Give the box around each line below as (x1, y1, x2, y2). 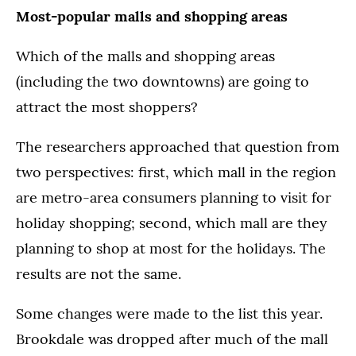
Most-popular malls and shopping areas (16, 7, 288, 25)
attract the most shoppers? (16, 98, 198, 116)
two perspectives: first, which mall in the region (16, 163, 336, 181)
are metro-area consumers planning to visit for (16, 188, 331, 207)
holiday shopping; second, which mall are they (16, 214, 327, 232)
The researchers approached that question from (16, 137, 339, 156)
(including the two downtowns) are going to (16, 72, 309, 91)
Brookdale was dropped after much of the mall (16, 330, 328, 348)
